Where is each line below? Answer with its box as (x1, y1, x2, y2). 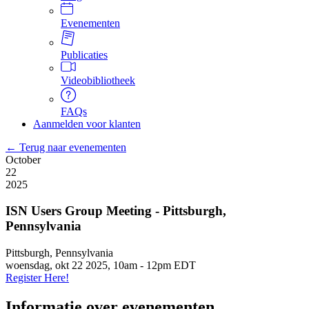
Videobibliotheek (61, 74, 135, 86)
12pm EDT (146, 259, 196, 272)
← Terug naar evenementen (6, 141, 126, 153)
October (6, 153, 41, 166)
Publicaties (61, 48, 108, 61)
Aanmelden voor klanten (33, 117, 141, 130)
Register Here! (6, 272, 69, 284)
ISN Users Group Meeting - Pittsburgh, (6, 203, 226, 219)
